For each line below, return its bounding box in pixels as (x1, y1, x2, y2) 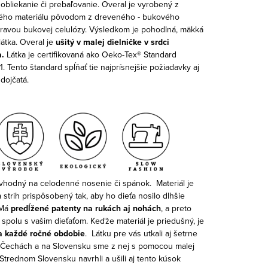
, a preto (160, 202, 191, 214)
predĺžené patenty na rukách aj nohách (10, 202, 161, 214)
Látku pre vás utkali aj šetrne (91, 227, 197, 239)
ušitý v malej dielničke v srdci (55, 35, 169, 48)
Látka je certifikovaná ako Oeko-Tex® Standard (6, 48, 176, 60)
